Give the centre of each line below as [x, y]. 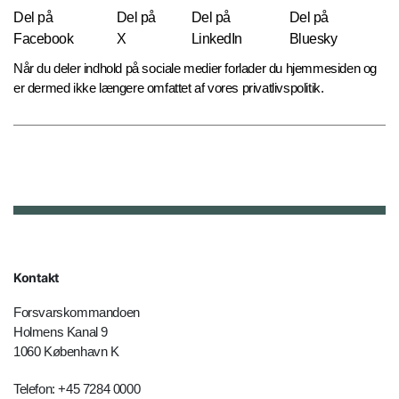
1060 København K [66, 352]
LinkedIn [216, 39]
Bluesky [313, 39]
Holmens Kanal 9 [61, 332]
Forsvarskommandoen [77, 313]
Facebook [43, 39]
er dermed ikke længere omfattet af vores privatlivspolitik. [169, 88]
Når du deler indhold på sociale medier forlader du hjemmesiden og [195, 69]
